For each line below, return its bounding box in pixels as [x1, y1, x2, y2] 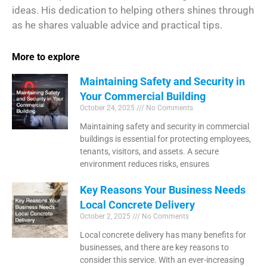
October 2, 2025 [79, 212, 132, 221]
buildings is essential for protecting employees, [79, 133, 251, 144]
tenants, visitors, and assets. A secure [79, 146, 219, 156]
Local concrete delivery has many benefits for [79, 229, 246, 240]
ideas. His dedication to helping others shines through [12, 4, 254, 16]
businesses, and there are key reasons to [79, 242, 229, 252]
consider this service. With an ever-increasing [79, 254, 244, 265]
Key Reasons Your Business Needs [79, 183, 246, 196]
